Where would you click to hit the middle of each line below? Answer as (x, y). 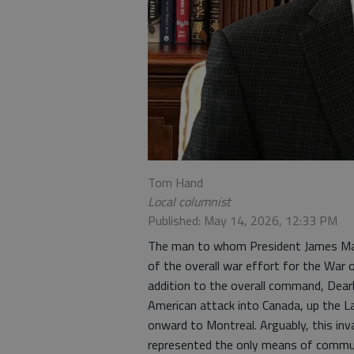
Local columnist (189, 202)
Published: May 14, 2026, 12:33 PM (243, 221)
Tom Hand (175, 183)
